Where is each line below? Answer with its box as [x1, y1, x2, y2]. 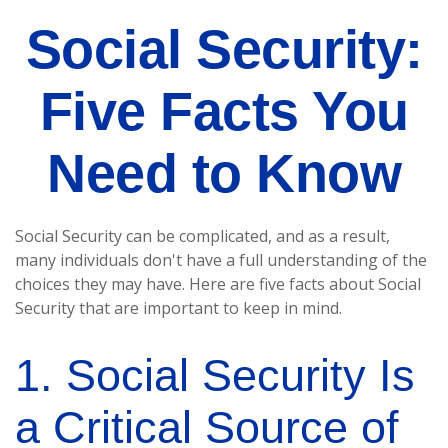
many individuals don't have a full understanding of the [15, 249, 427, 271]
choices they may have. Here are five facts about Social [15, 273, 421, 295]
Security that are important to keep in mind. [15, 297, 342, 319]
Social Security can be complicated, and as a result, [15, 225, 390, 247]
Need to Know [47, 143, 401, 203]
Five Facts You [39, 81, 409, 141]
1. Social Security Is [15, 350, 415, 401]
